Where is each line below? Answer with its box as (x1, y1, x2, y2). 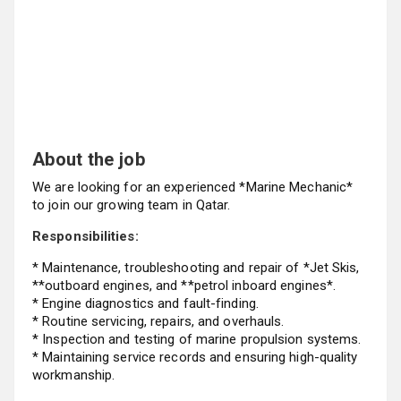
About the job (32, 149, 145, 170)
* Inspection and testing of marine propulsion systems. (32, 331, 362, 347)
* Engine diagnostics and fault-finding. (32, 295, 259, 311)
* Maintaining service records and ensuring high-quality (32, 349, 358, 365)
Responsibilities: (32, 228, 139, 244)
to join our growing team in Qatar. (32, 197, 231, 213)
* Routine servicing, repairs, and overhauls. (32, 313, 285, 329)
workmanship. (32, 367, 115, 383)
